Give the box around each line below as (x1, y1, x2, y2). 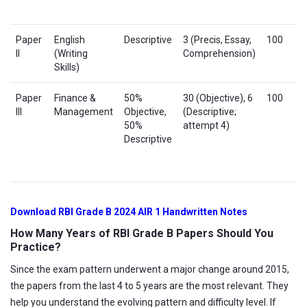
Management (54, 106, 113, 117)
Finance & (54, 92, 96, 103)
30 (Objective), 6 (183, 92, 253, 103)
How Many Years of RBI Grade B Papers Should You (10, 227, 273, 240)
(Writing (54, 47, 88, 59)
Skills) (54, 61, 79, 73)
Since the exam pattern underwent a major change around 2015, (10, 264, 289, 275)
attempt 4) (183, 119, 230, 131)
